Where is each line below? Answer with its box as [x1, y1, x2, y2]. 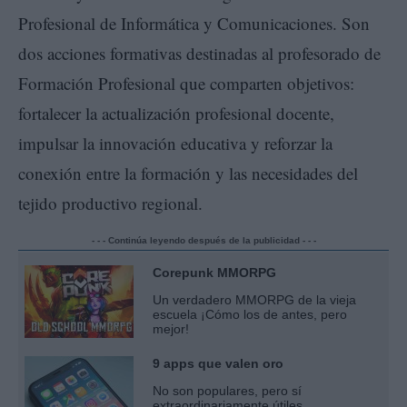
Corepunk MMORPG [153, 265, 276, 281]
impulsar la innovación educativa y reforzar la [18, 132, 333, 155]
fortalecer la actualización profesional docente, [18, 102, 334, 125]
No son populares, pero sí [153, 383, 302, 399]
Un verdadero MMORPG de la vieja [153, 293, 356, 308]
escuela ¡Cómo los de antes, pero [153, 307, 347, 323]
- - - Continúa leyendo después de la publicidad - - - [91, 235, 316, 246]
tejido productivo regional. [18, 192, 203, 215]
